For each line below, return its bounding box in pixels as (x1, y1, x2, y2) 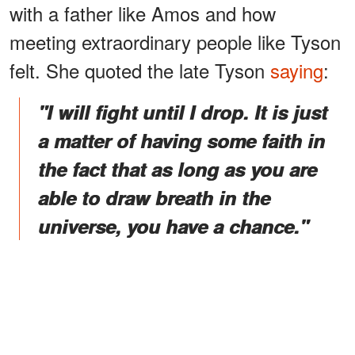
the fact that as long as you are (38, 155, 317, 183)
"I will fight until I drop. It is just (38, 98, 327, 126)
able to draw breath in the (38, 184, 270, 212)
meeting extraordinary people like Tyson (10, 28, 341, 56)
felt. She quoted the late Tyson (10, 56, 270, 85)
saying (270, 56, 323, 85)
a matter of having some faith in (38, 127, 325, 155)
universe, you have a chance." (38, 212, 308, 240)
